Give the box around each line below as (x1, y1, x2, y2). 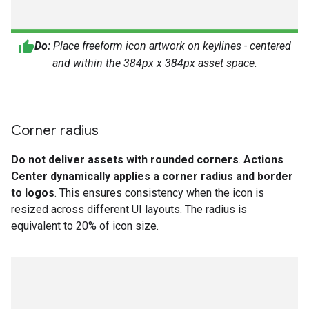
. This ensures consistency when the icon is (54, 186, 264, 199)
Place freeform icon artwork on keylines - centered (50, 39, 291, 52)
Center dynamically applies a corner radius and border (11, 169, 293, 183)
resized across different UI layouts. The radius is (11, 202, 247, 216)
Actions (243, 152, 283, 166)
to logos (11, 186, 54, 199)
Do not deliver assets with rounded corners (11, 152, 239, 166)
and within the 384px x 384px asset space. (52, 56, 257, 70)
